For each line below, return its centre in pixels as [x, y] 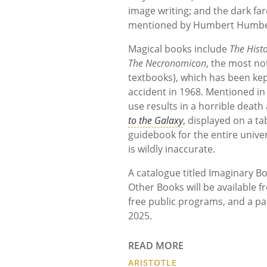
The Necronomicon [167, 63]
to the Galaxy [156, 121]
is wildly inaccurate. [172, 149]
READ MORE [156, 246]
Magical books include [179, 49]
